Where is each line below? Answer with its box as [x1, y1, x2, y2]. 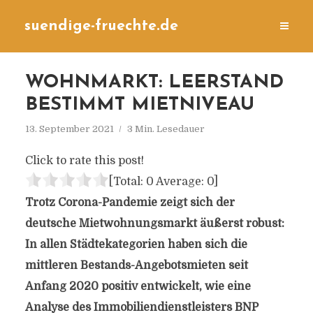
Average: [153, 175, 207, 188]
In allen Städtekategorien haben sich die [24, 238, 247, 251]
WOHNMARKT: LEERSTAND [24, 73, 284, 92]
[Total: [108, 175, 146, 188]
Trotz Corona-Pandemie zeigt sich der [24, 196, 235, 209]
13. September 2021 [24, 124, 114, 134]
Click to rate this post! [24, 154, 144, 167]
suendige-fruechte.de [24, 19, 178, 34]
